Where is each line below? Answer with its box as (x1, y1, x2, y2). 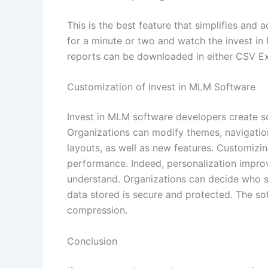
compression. (67, 204, 127, 217)
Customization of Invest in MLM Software (67, 81, 255, 93)
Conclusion (67, 234, 120, 247)
